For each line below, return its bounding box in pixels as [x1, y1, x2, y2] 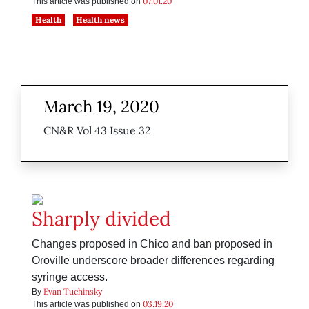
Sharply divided [32, 206, 171, 232]
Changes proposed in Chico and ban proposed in [32, 238, 272, 250]
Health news [76, 14, 126, 26]
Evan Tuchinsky [43, 286, 102, 297]
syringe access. [32, 271, 108, 283]
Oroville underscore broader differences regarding [32, 255, 275, 267]
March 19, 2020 [43, 96, 159, 118]
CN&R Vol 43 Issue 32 [43, 123, 151, 138]
